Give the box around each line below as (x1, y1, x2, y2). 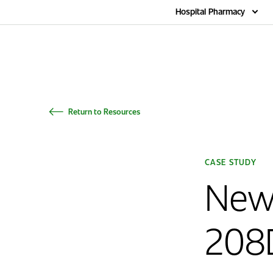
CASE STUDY (205, 157, 257, 167)
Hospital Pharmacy (175, 5, 245, 17)
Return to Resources (68, 106, 141, 116)
